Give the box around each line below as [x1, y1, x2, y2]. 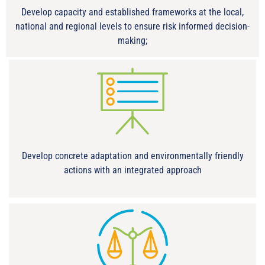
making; [118, 34, 147, 46]
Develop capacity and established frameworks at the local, [21, 6, 244, 18]
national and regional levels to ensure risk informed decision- [15, 20, 250, 32]
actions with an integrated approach [63, 164, 202, 176]
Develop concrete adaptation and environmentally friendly [21, 150, 244, 161]
